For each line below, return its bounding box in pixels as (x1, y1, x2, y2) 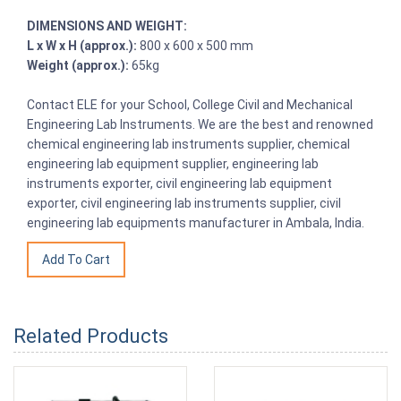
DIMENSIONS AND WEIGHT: (27, 18, 187, 33)
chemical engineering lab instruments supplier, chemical (27, 136, 350, 151)
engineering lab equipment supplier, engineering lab (27, 156, 319, 171)
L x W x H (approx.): (27, 38, 137, 53)
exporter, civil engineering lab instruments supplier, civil (27, 195, 341, 210)
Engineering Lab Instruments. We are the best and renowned (27, 116, 373, 132)
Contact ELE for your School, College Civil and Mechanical (27, 97, 353, 112)
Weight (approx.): (27, 57, 129, 73)
